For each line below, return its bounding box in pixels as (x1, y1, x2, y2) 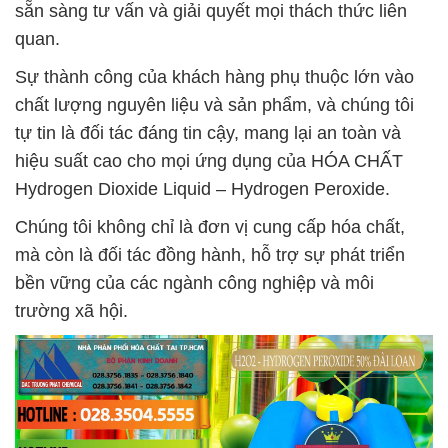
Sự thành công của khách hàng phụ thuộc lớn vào (15, 67, 414, 87)
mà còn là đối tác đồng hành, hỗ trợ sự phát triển (15, 245, 405, 265)
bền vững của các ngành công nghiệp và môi (15, 273, 374, 293)
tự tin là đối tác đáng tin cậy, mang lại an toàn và (15, 123, 401, 143)
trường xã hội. (15, 301, 128, 321)
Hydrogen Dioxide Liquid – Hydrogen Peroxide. (15, 179, 390, 199)
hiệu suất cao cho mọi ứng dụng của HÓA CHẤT (15, 151, 403, 171)
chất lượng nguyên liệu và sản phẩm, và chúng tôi (15, 95, 414, 115)
